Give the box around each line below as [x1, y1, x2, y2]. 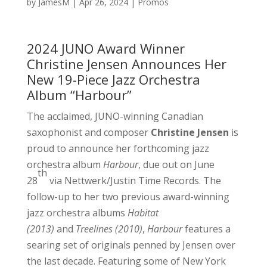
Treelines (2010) [75, 222, 142, 235]
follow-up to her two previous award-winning [26, 190, 229, 203]
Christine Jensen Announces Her [26, 54, 226, 73]
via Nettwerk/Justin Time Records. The [46, 173, 221, 187]
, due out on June [138, 157, 215, 171]
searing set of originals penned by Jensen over [26, 238, 235, 252]
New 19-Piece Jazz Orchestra [26, 70, 200, 88]
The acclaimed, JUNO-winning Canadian [26, 109, 203, 123]
